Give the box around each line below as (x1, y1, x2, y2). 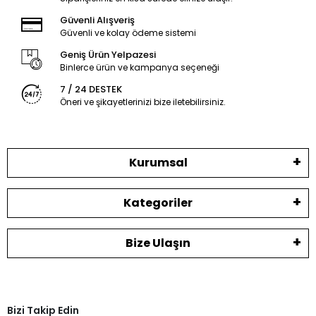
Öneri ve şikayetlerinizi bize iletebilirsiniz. (59, 96, 226, 109)
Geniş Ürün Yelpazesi (59, 48, 156, 62)
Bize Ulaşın (126, 235, 190, 252)
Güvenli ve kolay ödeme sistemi (59, 27, 196, 39)
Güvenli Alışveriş (59, 13, 135, 28)
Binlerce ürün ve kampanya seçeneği (59, 61, 219, 74)
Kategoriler (123, 195, 193, 212)
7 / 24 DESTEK (59, 83, 122, 97)
